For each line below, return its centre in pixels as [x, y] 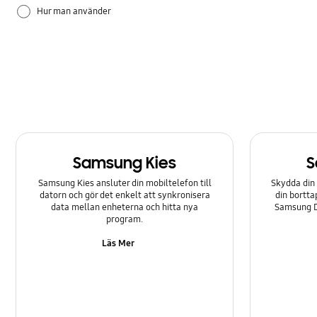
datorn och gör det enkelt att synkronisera [125, 196]
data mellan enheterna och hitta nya [125, 208]
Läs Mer [119, 244]
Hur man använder [74, 12]
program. [125, 220]
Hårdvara [56, 43]
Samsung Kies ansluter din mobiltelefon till [125, 184]
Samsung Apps [67, 74]
